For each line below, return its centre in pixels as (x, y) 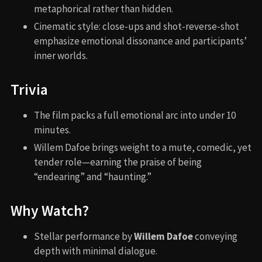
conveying (215, 237)
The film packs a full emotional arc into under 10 (135, 116)
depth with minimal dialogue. (96, 251)
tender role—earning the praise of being (118, 162)
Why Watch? (50, 211)
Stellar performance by (84, 237)
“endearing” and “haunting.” (93, 177)
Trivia (29, 90)
